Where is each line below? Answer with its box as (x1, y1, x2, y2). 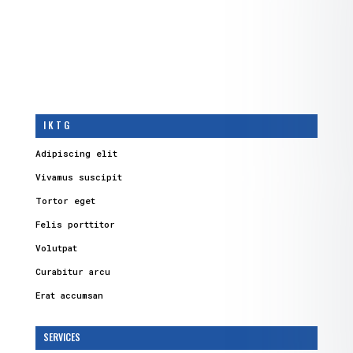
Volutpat (35, 242, 77, 255)
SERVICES (43, 330, 80, 344)
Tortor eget (35, 195, 95, 207)
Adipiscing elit (35, 147, 117, 160)
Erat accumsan (35, 289, 103, 302)
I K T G (43, 118, 69, 132)
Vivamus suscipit (35, 171, 122, 184)
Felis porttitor (35, 218, 115, 231)
